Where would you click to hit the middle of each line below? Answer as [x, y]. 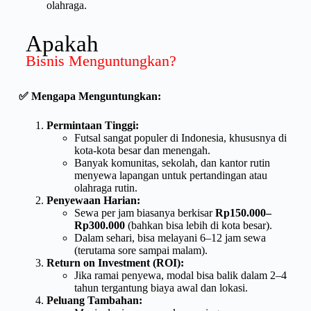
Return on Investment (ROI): [115, 262]
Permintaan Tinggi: [92, 125]
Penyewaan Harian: [93, 200]
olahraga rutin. [106, 187]
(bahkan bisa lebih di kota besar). [198, 225]
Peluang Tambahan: [94, 300]
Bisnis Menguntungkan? [101, 60]
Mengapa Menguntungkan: [94, 96]
